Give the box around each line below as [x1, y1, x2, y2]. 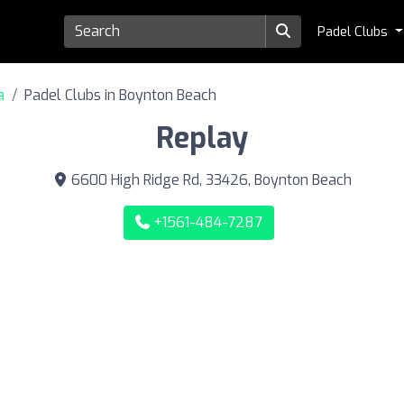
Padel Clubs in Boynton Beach [24, 86, 216, 105]
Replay [156, 119, 248, 157]
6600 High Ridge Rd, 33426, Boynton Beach [67, 170, 352, 189]
